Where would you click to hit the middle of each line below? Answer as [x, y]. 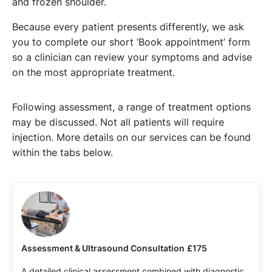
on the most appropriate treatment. [93, 73]
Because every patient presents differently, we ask [128, 27]
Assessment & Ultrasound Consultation [103, 248]
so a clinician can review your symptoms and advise [132, 57]
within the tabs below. [63, 153]
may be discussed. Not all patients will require [118, 122]
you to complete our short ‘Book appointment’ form [131, 42]
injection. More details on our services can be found [131, 138]
